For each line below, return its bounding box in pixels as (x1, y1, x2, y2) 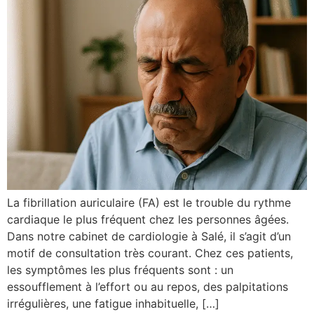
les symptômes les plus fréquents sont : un (7, 263, 233, 278)
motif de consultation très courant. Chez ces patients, (7, 246, 293, 261)
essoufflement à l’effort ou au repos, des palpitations (7, 280, 288, 294)
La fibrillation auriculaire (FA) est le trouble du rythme (7, 196, 291, 210)
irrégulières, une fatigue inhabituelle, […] (7, 296, 219, 311)
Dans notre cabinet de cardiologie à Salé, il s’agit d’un (7, 229, 291, 244)
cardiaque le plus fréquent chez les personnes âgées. (7, 212, 289, 227)
